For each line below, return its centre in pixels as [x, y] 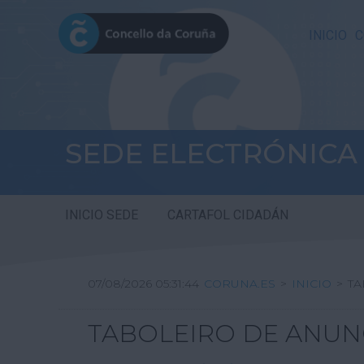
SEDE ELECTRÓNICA [211, 154]
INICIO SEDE [102, 216]
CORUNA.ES [240, 284]
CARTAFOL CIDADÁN [228, 216]
